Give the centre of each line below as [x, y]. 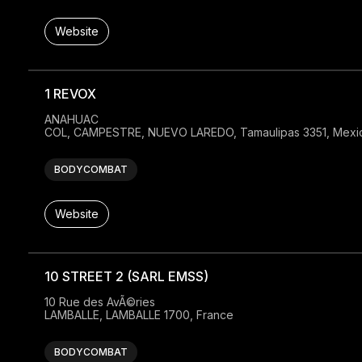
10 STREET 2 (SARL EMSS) [126, 277]
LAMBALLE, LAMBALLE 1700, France [139, 315]
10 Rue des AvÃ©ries [99, 302]
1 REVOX [70, 94]
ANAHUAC [71, 120]
